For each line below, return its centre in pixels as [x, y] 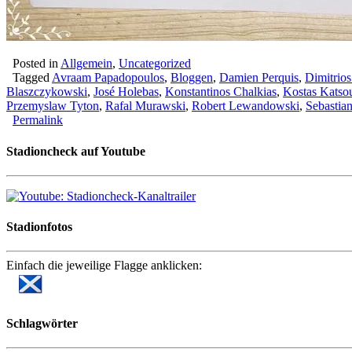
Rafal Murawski [145, 106]
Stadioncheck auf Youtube [76, 151]
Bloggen [192, 78]
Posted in [33, 64]
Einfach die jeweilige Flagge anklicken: [104, 266]
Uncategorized [155, 64]
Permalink [38, 120]
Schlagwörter [42, 323]
